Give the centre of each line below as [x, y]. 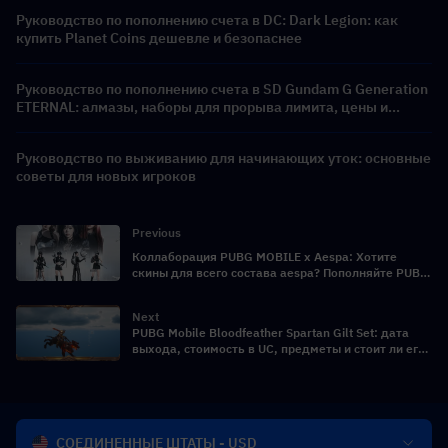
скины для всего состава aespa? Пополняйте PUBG [280, 273]
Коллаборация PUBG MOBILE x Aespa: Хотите [264, 257]
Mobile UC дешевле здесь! [209, 289]
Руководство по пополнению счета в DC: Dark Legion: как [207, 20]
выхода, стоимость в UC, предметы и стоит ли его [278, 349]
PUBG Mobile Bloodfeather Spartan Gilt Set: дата [270, 333]
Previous [156, 233]
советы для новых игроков [106, 176]
